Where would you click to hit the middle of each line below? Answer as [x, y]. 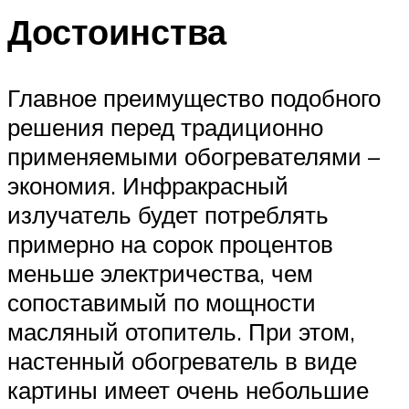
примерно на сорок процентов [170, 244]
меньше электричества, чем [160, 273]
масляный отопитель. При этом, [181, 332]
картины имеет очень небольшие [188, 390]
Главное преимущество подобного [194, 98]
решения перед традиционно [165, 127]
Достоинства [117, 32]
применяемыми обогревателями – [194, 157]
